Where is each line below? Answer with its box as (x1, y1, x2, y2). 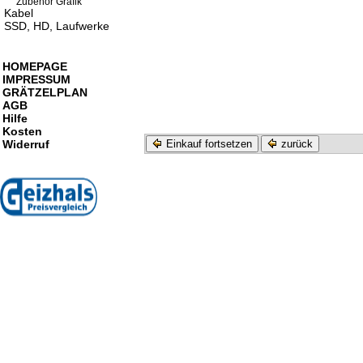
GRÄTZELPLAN (2, 86, 88, 99)
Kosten (2, 125, 42, 138)
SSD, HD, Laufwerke (4, 19, 109, 32)
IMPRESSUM (2, 73, 70, 86)
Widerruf (2, 138, 49, 151)
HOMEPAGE (2, 60, 67, 73)
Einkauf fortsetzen (163, 138, 252, 151)
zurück (278, 138, 313, 151)
